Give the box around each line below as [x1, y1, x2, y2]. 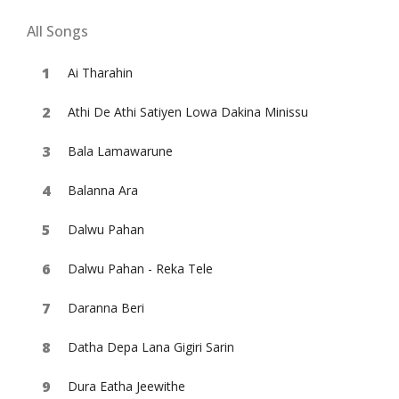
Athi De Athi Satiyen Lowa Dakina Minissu [68, 103, 308, 120]
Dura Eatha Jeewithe [68, 378, 185, 395]
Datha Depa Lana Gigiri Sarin [68, 338, 234, 355]
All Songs [27, 21, 88, 41]
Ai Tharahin [68, 64, 133, 81]
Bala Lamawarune [68, 142, 173, 159]
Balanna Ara [68, 182, 138, 199]
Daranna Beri [68, 299, 144, 316]
